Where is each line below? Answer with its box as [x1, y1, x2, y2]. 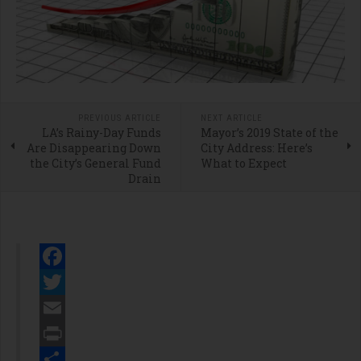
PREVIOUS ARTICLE [77, 113, 161, 124]
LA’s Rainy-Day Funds [41, 125, 161, 141]
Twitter [39, 297, 99, 319]
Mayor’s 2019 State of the [200, 125, 338, 141]
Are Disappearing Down [26, 140, 161, 156]
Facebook [39, 272, 114, 293]
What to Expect [200, 156, 287, 172]
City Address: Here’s [200, 140, 313, 156]
